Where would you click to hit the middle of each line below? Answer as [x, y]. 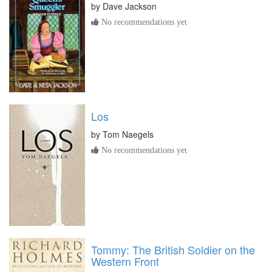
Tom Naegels [128, 134]
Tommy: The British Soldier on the [173, 249]
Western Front [125, 261]
